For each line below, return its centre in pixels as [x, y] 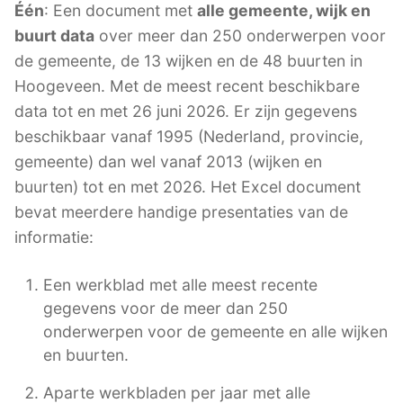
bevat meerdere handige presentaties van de [181, 211]
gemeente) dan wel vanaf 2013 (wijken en [168, 161]
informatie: [54, 237]
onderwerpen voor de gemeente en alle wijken [215, 331]
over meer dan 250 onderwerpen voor [240, 35]
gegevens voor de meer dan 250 [166, 308]
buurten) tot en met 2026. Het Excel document [188, 186]
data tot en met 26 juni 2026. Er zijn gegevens [186, 111]
